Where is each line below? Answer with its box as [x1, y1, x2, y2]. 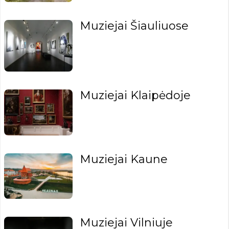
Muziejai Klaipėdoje [80, 88, 191, 103]
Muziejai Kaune [80, 152, 168, 166]
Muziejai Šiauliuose [80, 19, 189, 33]
